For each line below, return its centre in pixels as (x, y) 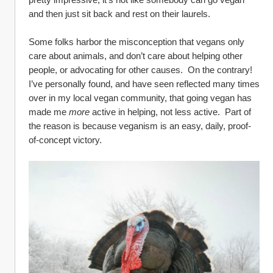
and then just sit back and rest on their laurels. (122, 14)
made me (49, 112)
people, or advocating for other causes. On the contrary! (140, 70)
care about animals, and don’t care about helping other (136, 56)
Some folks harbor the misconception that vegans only (136, 42)
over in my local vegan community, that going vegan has (140, 98)
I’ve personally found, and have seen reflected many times (144, 84)
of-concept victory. (68, 140)
